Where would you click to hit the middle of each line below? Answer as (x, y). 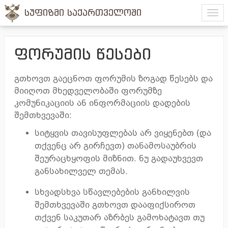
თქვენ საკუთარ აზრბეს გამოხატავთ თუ (120, 218)
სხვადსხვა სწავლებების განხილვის (112, 192)
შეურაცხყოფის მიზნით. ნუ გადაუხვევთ (119, 159)
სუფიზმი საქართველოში (83, 12)
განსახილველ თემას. (81, 171)
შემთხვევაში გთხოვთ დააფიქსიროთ (115, 205)
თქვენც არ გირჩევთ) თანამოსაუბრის (116, 146)
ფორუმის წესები (83, 54)
